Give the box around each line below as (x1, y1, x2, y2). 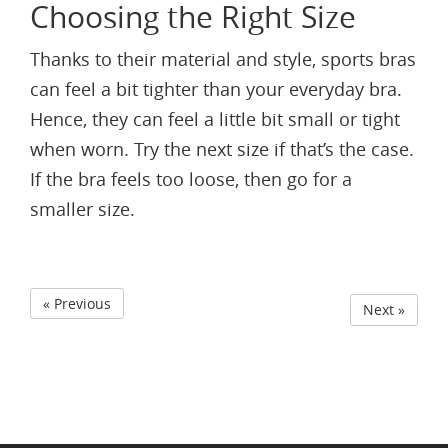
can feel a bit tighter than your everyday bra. (30, 77, 402, 102)
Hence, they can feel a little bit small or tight (30, 107, 400, 132)
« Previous (43, 294, 111, 314)
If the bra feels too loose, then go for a (30, 167, 352, 192)
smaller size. (30, 197, 135, 222)
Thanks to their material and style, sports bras (30, 47, 416, 72)
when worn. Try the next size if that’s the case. (30, 137, 414, 162)
